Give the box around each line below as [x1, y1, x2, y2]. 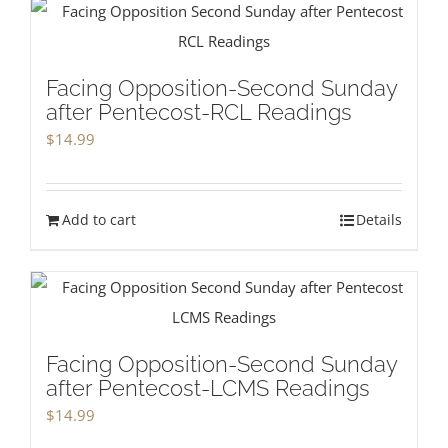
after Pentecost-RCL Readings [46, 99, 352, 125]
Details [356, 210, 402, 229]
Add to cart [62, 210, 136, 229]
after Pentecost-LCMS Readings [46, 375, 370, 401]
